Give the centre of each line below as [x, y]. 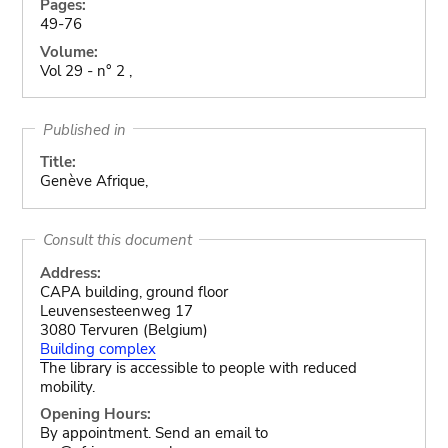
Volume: [68, 51]
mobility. [67, 386]
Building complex [97, 348]
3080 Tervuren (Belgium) [123, 329]
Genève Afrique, [93, 181]
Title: [57, 162]
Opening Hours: [95, 413]
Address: [70, 272]
